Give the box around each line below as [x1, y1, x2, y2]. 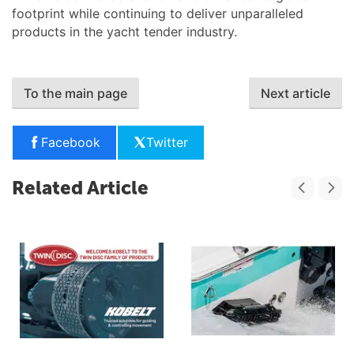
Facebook [41, 134, 100, 150]
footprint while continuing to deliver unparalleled [12, 5, 303, 21]
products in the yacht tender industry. [12, 23, 237, 40]
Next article [261, 85, 330, 101]
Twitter [146, 134, 188, 150]
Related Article [12, 175, 149, 199]
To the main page [24, 85, 127, 101]
